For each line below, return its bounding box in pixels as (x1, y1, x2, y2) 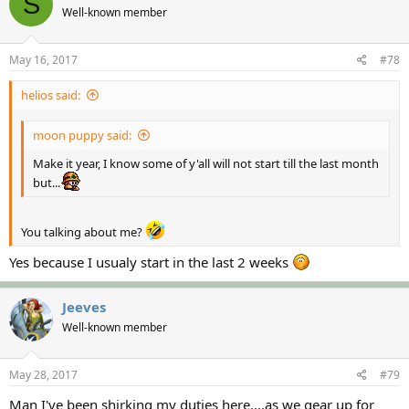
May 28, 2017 (9, 366, 78, 383)
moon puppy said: (33, 127, 131, 143)
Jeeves (62, 298, 106, 316)
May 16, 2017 (9, 51, 78, 68)
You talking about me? (21, 223, 145, 240)
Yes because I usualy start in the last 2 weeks (9, 253, 292, 271)
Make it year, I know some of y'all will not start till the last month (33, 155, 379, 172)
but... (33, 174, 60, 191)
